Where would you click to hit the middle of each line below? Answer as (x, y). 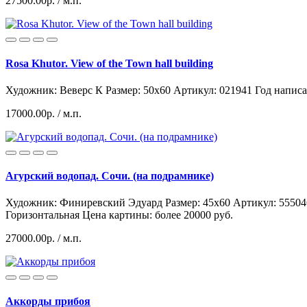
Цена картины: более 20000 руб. (158, 215)
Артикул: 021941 (213, 90)
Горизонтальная (42, 215)
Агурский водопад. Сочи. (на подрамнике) (110, 176)
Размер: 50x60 (138, 90)
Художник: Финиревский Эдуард (84, 203)
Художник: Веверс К (54, 90)
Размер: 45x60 (198, 203)
